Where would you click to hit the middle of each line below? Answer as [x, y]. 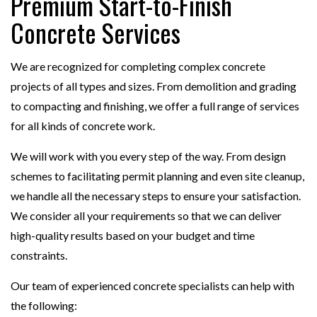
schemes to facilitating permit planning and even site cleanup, [157, 176]
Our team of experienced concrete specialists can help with [152, 286]
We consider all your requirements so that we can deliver [146, 216]
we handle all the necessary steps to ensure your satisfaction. [156, 196]
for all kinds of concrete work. [83, 126]
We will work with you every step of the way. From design [148, 156]
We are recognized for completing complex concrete [138, 67]
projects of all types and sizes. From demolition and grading [154, 86]
